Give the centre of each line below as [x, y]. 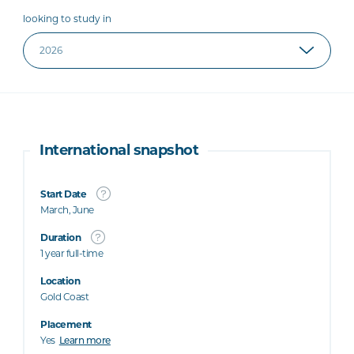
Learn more [85, 341]
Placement [66, 324]
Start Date [64, 194]
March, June [67, 210]
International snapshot [119, 150]
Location [60, 281]
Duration [61, 237]
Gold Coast [65, 297]
